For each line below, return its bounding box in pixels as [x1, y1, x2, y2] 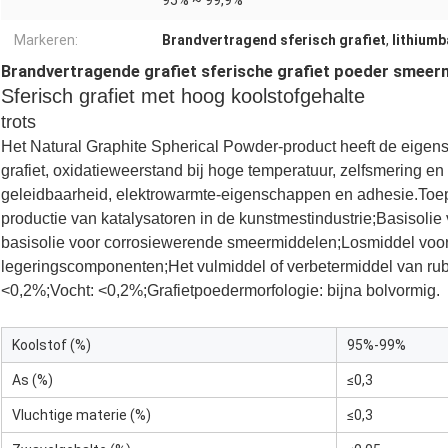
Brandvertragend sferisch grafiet [162, 32, 386, 49]
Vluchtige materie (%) [12, 407, 151, 424]
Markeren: [14, 32, 78, 49]
